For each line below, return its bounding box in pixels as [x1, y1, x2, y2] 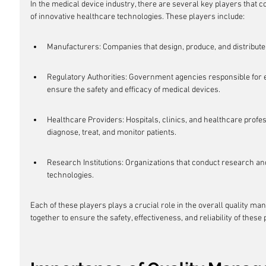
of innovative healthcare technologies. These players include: [30, 12, 245, 22]
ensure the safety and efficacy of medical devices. [47, 85, 220, 95]
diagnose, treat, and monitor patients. [47, 128, 176, 138]
